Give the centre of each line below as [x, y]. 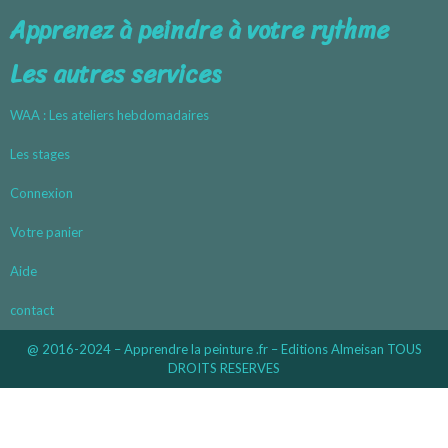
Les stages [40, 154]
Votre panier [46, 232]
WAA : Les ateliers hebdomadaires [109, 115]
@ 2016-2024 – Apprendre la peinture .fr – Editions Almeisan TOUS [224, 349]
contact [32, 310]
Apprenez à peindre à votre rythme [199, 30]
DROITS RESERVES [224, 368]
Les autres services [116, 74]
